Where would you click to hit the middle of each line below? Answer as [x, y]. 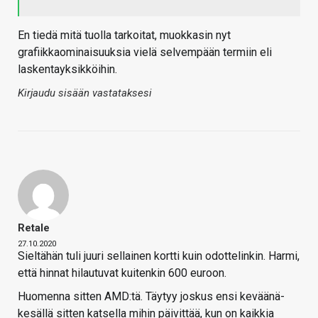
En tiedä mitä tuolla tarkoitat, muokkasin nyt [124, 35]
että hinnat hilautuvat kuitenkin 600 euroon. [122, 273]
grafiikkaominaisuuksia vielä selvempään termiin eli [145, 53]
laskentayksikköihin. [67, 70]
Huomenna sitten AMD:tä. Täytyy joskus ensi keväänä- [151, 297]
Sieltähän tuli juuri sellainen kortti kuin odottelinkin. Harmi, [159, 256]
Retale [34, 228]
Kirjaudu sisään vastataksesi [85, 93]
